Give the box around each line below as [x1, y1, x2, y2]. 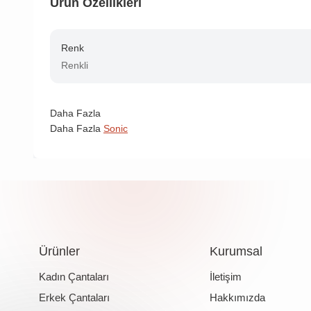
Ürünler [38, 244, 80, 259]
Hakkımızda [210, 292, 266, 304]
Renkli [61, 60, 88, 72]
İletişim [210, 271, 242, 283]
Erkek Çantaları [38, 292, 110, 304]
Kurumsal [210, 244, 263, 259]
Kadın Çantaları [38, 271, 109, 283]
